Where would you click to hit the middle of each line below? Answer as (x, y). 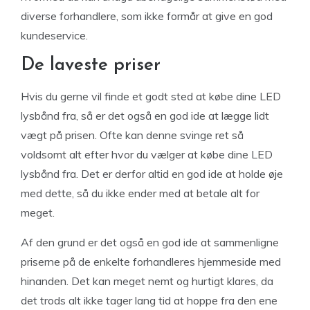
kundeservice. (54, 35)
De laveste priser (91, 65)
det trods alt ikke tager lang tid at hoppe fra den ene (149, 300)
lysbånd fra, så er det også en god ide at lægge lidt (145, 116)
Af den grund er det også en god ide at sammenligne (150, 242)
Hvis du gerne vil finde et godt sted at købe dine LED (151, 96)
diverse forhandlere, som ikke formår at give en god (147, 16)
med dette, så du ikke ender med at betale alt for (140, 193)
